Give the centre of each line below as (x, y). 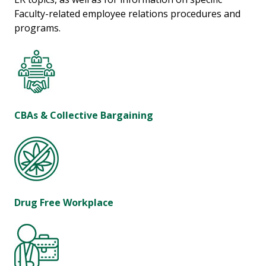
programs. (37, 28)
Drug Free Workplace (64, 203)
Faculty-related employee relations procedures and (127, 14)
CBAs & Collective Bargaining (84, 115)
